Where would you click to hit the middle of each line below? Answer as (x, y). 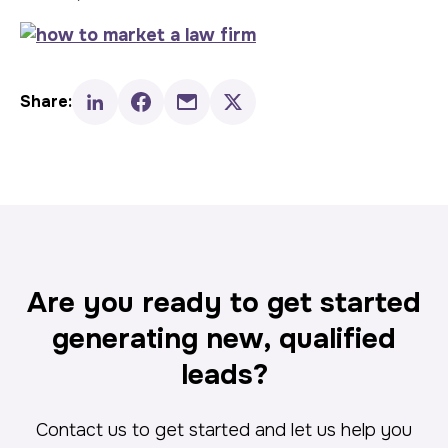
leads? (224, 375)
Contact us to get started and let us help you (224, 430)
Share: (46, 101)
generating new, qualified (224, 339)
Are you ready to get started (224, 303)
